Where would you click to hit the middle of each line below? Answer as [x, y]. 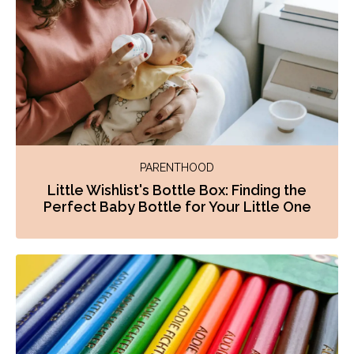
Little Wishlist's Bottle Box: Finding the [177, 190]
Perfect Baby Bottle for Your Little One [177, 206]
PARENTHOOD [177, 167]
